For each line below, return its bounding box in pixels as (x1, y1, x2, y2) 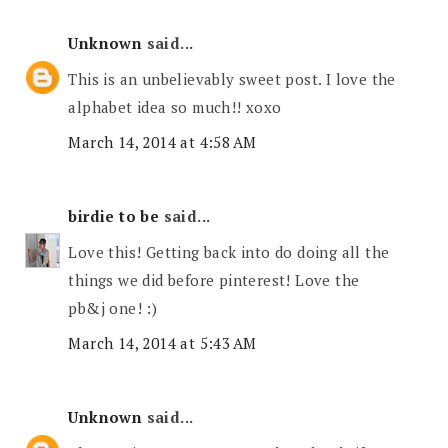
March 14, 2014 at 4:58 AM (68, 132, 257, 153)
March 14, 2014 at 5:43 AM (68, 333, 257, 354)
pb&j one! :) (68, 297, 158, 318)
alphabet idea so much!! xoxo (68, 96, 282, 117)
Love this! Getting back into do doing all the (68, 241, 390, 262)
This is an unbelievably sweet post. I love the (68, 68, 396, 89)
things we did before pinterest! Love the (68, 269, 360, 290)
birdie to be (68, 206, 160, 227)
